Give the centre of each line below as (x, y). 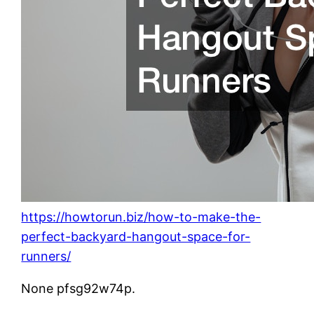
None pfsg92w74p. (78, 288)
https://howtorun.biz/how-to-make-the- (141, 217)
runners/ (46, 256)
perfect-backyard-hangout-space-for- (136, 236)
